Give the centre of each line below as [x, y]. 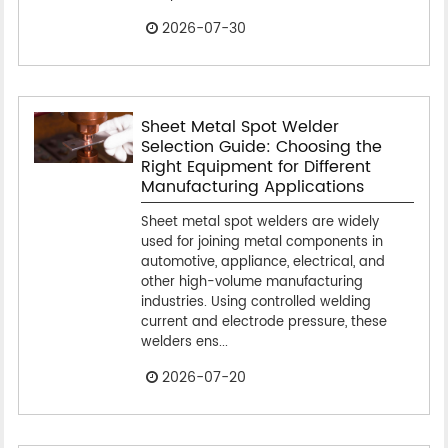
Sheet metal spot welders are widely [259, 222]
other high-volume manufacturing [251, 282]
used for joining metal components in [261, 242]
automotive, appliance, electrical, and [262, 262]
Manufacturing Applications [252, 186]
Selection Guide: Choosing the [261, 146]
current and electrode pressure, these [263, 322]
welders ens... [184, 342]
